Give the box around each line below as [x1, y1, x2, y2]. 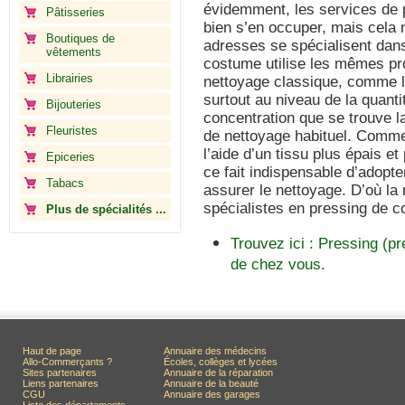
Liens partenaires [23, 378, 99, 389]
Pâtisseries [46, 5, 105, 19]
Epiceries [46, 150, 95, 164]
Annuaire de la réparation [164, 367, 273, 378]
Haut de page [23, 345, 81, 356]
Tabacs [46, 176, 84, 190]
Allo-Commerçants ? [23, 356, 112, 367]
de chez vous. [231, 256, 325, 273]
